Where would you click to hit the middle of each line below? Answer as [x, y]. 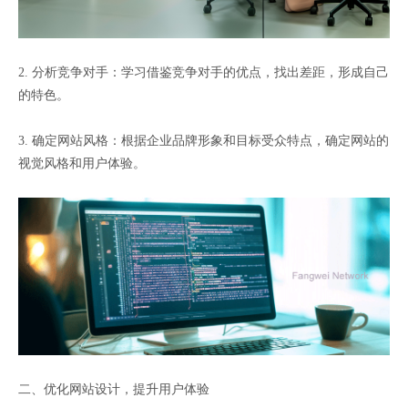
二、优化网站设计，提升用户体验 [114, 390]
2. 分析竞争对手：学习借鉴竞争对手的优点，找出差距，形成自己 [204, 72]
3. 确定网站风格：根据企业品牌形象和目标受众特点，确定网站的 [204, 140]
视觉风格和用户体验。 [82, 163]
